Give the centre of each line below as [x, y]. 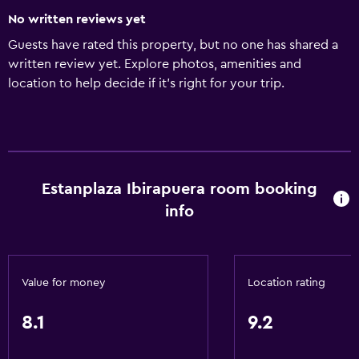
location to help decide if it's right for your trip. [146, 83]
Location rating [286, 283]
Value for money [64, 283]
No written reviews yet [77, 19]
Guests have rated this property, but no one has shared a [173, 45]
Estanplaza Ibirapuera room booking [179, 189]
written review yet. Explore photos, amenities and [155, 64]
